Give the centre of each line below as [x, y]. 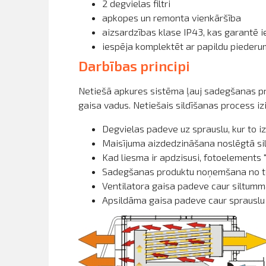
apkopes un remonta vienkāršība [172, 17]
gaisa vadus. [104, 104]
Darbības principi [134, 66]
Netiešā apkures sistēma [131, 90]
